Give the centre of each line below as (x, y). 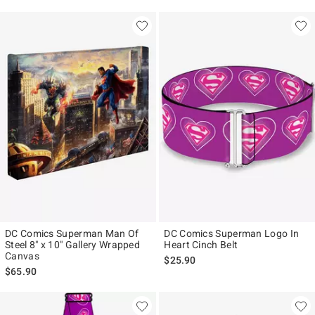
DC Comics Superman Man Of (72, 233)
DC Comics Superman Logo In (232, 233)
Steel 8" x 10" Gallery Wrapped (72, 244)
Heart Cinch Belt (201, 244)
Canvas (22, 256)
